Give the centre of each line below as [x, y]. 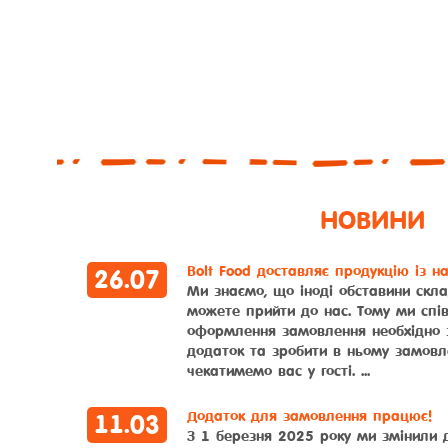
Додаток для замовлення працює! [309, 416]
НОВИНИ [372, 221]
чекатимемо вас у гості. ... [278, 371]
